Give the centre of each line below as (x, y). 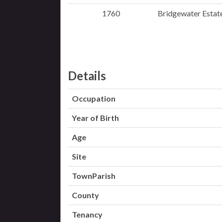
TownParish (94, 176)
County (85, 195)
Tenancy (87, 214)
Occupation (94, 98)
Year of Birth (95, 118)
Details (87, 76)
